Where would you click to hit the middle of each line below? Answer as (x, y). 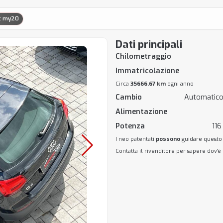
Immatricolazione (147, 71)
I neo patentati (135, 139)
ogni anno (179, 84)
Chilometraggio (143, 56)
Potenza (130, 126)
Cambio (128, 97)
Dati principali (149, 44)
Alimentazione (141, 112)
